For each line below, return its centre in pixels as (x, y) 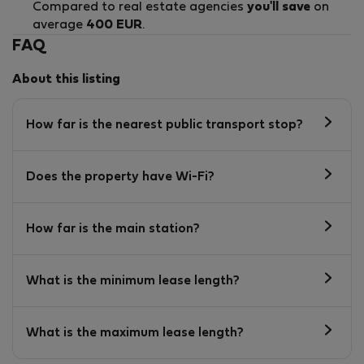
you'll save (279, 8)
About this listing (66, 80)
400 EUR (114, 26)
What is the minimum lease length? (133, 281)
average (59, 26)
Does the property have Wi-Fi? (120, 177)
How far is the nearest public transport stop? (165, 125)
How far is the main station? (113, 229)
